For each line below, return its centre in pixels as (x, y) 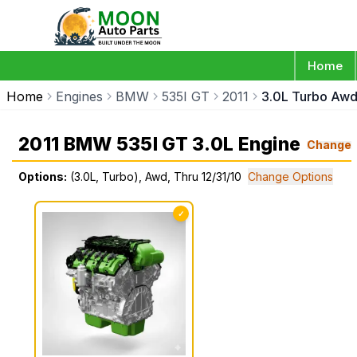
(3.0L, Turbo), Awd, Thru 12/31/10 (156, 177)
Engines (79, 96)
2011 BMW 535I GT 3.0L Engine (160, 144)
